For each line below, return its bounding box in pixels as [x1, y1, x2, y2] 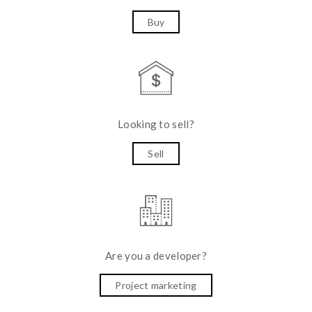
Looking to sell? [118, 118, 194, 131]
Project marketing [115, 279, 197, 291]
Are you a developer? [105, 249, 207, 263]
